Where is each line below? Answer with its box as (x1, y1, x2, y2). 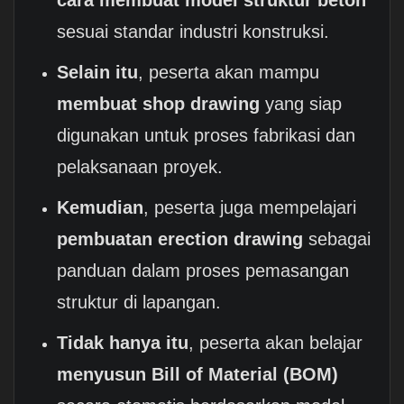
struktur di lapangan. (57, 292, 222, 313)
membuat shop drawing (57, 94, 261, 115)
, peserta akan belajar (188, 333, 363, 353)
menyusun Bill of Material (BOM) (57, 364, 339, 385)
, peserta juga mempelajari (143, 197, 357, 218)
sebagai (303, 229, 372, 250)
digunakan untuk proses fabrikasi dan (57, 125, 356, 146)
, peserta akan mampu (138, 62, 320, 83)
